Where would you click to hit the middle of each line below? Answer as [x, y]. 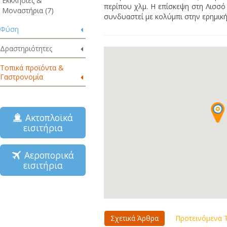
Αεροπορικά [47, 155]
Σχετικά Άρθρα [134, 218]
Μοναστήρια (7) [28, 10]
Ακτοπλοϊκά [46, 118]
